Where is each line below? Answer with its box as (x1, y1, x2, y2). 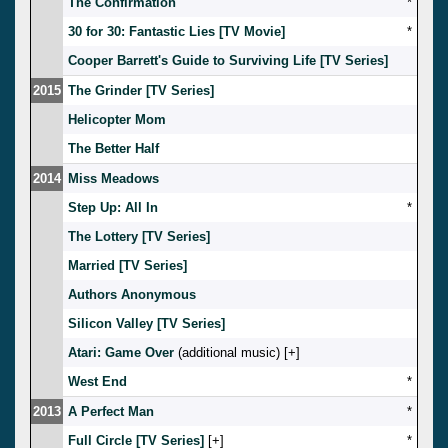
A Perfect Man (68, 403, 154, 419)
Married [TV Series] (68, 257, 187, 273)
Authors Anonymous (68, 286, 196, 302)
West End (68, 373, 127, 389)
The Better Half (68, 140, 159, 156)
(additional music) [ (174, 344, 288, 360)
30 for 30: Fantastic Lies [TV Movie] (68, 23, 285, 39)
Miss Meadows (68, 170, 159, 186)
